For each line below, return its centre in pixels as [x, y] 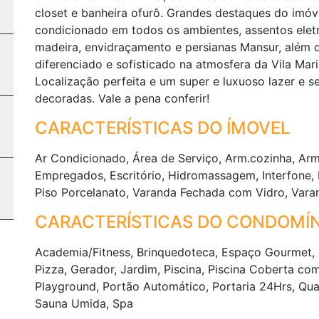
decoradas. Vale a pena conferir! [122, 98]
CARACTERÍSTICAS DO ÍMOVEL [163, 128]
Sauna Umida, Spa [84, 303]
